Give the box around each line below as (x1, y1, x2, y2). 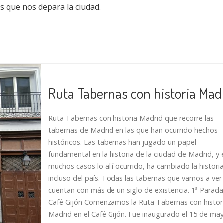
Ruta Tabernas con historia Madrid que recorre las (48, 113, 214, 123)
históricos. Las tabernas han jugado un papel (48, 137, 196, 147)
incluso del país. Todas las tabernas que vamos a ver (48, 173, 222, 183)
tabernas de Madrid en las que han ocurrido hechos (48, 125, 218, 135)
